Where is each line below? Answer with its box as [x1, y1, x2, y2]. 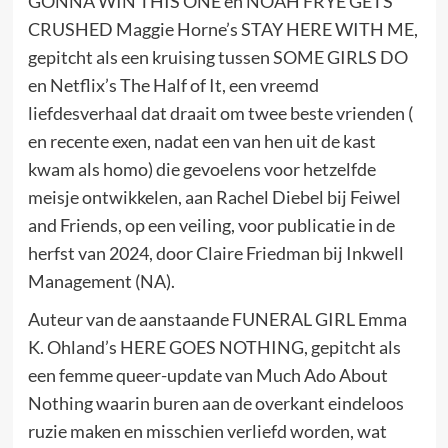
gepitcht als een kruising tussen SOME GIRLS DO [27, 45, 408, 68]
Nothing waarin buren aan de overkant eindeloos [27, 391, 404, 414]
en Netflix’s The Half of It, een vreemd [27, 73, 319, 96]
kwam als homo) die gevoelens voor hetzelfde [27, 157, 376, 180]
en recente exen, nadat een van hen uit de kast [27, 129, 376, 152]
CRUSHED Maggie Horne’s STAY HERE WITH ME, [27, 17, 418, 40]
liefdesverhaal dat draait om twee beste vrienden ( [27, 101, 413, 124]
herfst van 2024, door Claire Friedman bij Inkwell [27, 241, 404, 264]
